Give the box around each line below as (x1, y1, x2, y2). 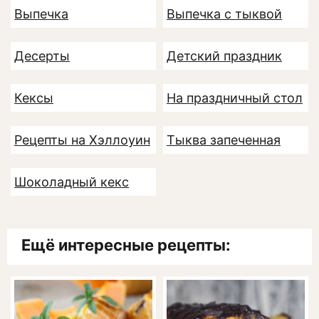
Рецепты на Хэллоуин (14, 132, 150, 148)
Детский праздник (167, 48, 282, 64)
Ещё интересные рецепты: (21, 236, 231, 255)
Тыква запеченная (167, 132, 281, 148)
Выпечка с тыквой (167, 6, 282, 22)
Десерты (14, 48, 70, 64)
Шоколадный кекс (14, 174, 129, 190)
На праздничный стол (167, 90, 303, 106)
